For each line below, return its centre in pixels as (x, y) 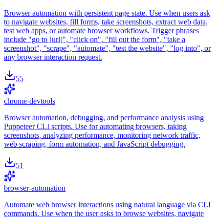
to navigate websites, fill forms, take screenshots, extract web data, (106, 22)
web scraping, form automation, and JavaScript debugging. (95, 144)
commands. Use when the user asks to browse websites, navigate (104, 214)
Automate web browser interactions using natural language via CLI (107, 205)
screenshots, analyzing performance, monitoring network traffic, (102, 135)
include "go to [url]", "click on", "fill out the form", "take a (95, 40)
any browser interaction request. (53, 57)
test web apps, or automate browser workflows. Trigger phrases (101, 31)
